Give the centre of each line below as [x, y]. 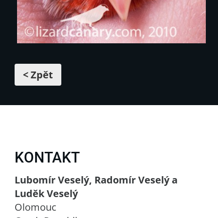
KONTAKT [47, 157]
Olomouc [36, 207]
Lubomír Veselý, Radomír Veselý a [96, 180]
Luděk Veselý [46, 193]
